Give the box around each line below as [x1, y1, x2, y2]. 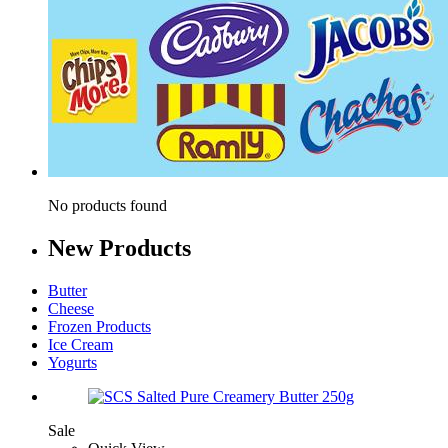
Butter [48, 281, 87, 299]
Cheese [48, 299, 94, 317]
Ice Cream [48, 335, 113, 353]
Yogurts [48, 353, 97, 371]
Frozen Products [48, 317, 151, 335]
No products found [48, 197, 167, 214]
